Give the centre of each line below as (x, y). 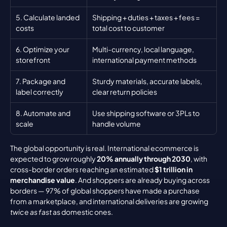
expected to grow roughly (53, 159)
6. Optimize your (43, 49)
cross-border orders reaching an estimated (82, 169)
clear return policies (125, 92)
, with (199, 159)
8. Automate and (43, 113)
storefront (33, 60)
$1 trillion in (174, 169)
